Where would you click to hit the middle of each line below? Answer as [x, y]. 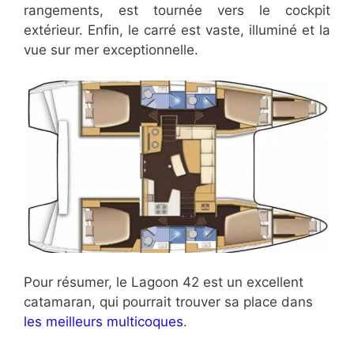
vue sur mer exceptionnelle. [111, 50]
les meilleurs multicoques [104, 322]
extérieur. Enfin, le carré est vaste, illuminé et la [177, 30]
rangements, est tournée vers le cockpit [177, 11]
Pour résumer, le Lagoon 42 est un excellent [164, 282]
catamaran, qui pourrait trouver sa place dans [168, 302]
